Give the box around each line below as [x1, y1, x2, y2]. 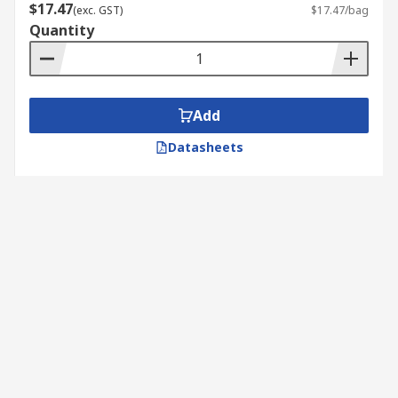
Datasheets [167, 139, 243, 155]
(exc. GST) [73, 3, 123, 18]
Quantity [29, 20, 94, 40]
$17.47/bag [311, 3, 369, 18]
